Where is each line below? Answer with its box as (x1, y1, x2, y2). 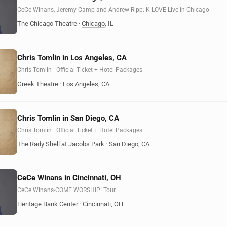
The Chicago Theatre (17, 20, 77, 28)
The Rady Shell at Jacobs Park (17, 140, 104, 148)
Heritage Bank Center (17, 200, 78, 208)
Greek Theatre (17, 80, 58, 88)
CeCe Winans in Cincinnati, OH (17, 173, 121, 183)
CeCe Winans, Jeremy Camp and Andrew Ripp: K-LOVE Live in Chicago (17, 6, 209, 14)
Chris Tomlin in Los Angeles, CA (17, 53, 127, 62)
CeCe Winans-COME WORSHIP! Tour (17, 186, 116, 194)
